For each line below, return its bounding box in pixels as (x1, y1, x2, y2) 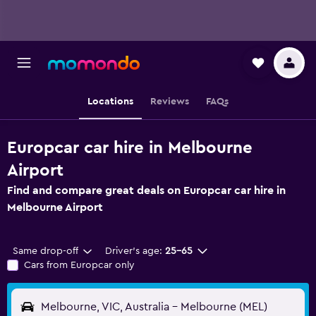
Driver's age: (104, 246, 162, 256)
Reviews (150, 97, 189, 107)
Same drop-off (13, 246, 78, 256)
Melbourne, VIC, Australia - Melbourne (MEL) (41, 301, 267, 312)
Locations (87, 97, 133, 107)
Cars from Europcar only (24, 260, 135, 270)
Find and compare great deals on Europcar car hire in (7, 185, 286, 196)
